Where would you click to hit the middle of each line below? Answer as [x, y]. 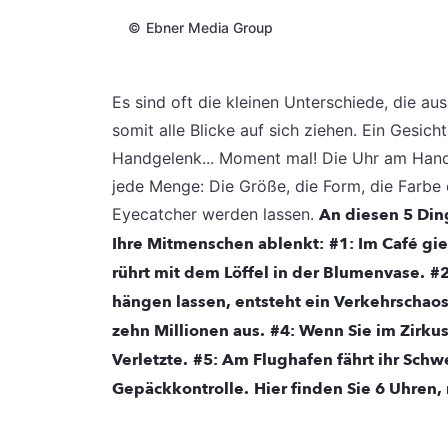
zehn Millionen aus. [188, 330]
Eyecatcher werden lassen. [215, 213]
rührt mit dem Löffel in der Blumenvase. [268, 272]
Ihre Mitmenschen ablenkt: [218, 243]
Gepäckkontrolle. [180, 388]
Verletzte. [150, 359]
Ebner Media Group [209, 27]
